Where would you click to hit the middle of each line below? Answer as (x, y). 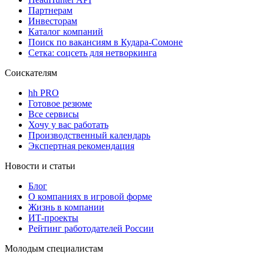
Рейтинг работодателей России (91, 228)
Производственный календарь (89, 135)
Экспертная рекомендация (81, 146)
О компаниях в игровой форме (90, 196)
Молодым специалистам (54, 248)
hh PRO (44, 93)
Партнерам (50, 10)
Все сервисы (54, 114)
